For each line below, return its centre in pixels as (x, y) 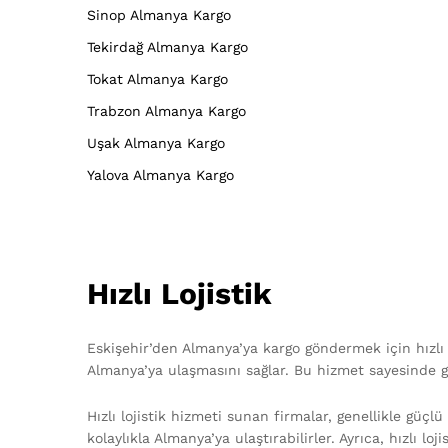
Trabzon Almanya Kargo (166, 110)
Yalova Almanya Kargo (160, 174)
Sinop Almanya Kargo (159, 14)
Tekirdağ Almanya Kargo (167, 46)
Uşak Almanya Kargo (156, 142)
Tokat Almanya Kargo (157, 78)
